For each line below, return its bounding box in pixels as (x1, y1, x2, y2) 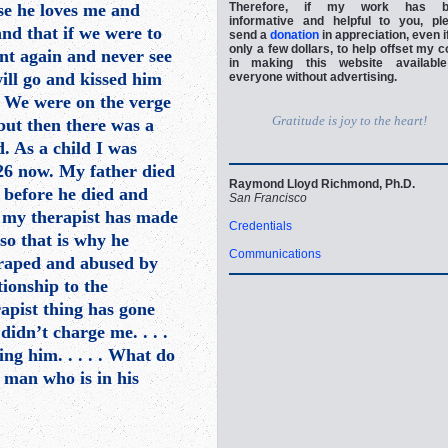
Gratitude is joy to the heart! (272, 113, 427, 128)
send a (229, 28, 270, 42)
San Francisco (229, 191, 307, 205)
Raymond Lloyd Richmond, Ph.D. (229, 177, 415, 191)
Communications (229, 247, 321, 261)
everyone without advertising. (229, 70, 397, 84)
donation (270, 28, 319, 42)
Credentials (229, 219, 292, 233)
